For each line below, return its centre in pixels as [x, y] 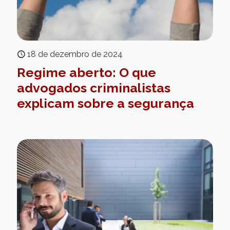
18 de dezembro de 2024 [75, 54]
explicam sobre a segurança [106, 103]
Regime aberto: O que [87, 72]
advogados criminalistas [94, 88]
